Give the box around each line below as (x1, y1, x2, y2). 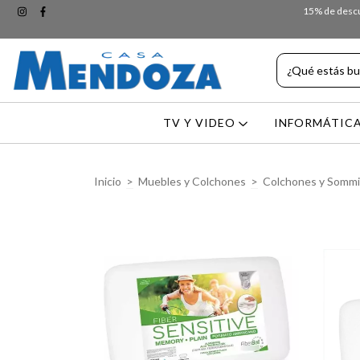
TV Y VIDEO (163, 116, 239, 130)
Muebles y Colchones (138, 174, 246, 188)
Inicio (94, 174, 121, 188)
